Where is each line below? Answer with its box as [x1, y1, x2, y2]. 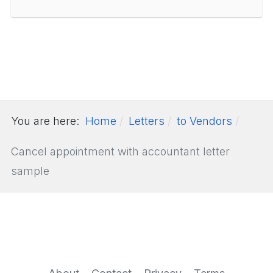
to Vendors [177, 114, 232, 127]
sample [11, 164, 49, 177]
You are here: [11, 114, 85, 127]
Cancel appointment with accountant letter [11, 144, 230, 158]
